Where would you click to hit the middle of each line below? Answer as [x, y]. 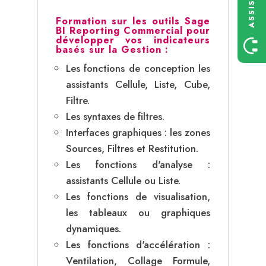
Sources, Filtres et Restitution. [132, 148]
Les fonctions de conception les [138, 68]
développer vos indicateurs [133, 40]
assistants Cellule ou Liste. [123, 180]
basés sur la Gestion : [112, 49]
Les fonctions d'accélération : [138, 244]
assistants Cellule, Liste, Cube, [138, 84]
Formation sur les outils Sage [133, 21]
